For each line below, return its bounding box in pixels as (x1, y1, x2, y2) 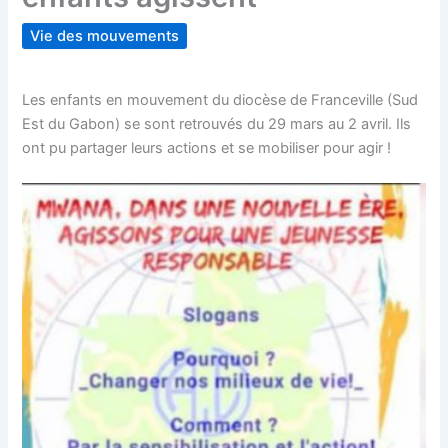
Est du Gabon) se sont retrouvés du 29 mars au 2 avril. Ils (22, 114, 412, 133)
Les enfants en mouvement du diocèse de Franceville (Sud (22, 90, 419, 109)
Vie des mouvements (30, 27, 180, 46)
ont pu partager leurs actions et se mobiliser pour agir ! (22, 138, 392, 157)
